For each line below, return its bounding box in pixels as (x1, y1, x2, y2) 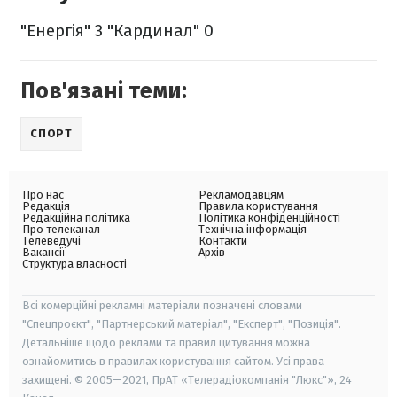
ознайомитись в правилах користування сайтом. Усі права (22, 354, 324, 369)
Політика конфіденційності (198, 211, 340, 225)
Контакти (198, 234, 247, 248)
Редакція (22, 199, 70, 214)
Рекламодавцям (198, 188, 284, 202)
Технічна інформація (198, 222, 307, 237)
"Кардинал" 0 (103, 20, 214, 42)
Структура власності (22, 257, 127, 271)
